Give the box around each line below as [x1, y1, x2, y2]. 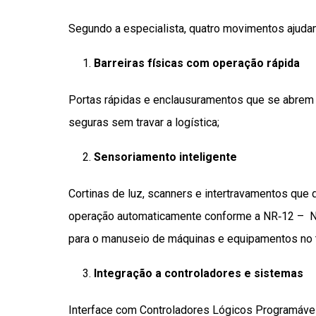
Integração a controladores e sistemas [94, 266, 303, 280]
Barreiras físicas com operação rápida [94, 56, 300, 70]
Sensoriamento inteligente [94, 150, 237, 164]
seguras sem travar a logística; [68, 115, 219, 129]
